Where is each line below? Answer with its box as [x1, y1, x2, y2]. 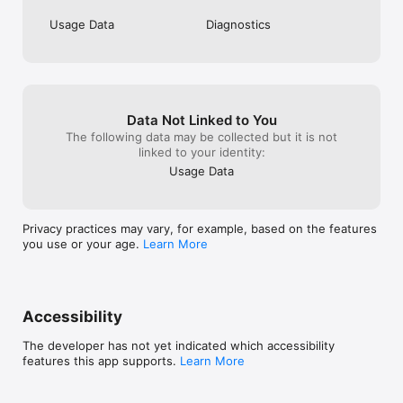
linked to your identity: [138, 145, 265, 160]
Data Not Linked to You [126, 112, 277, 130]
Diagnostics [206, 17, 271, 32]
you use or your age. [22, 237, 143, 252]
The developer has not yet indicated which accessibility [22, 338, 335, 354]
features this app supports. [22, 354, 180, 369]
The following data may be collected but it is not [66, 130, 337, 145]
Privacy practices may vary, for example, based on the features [22, 221, 377, 237]
